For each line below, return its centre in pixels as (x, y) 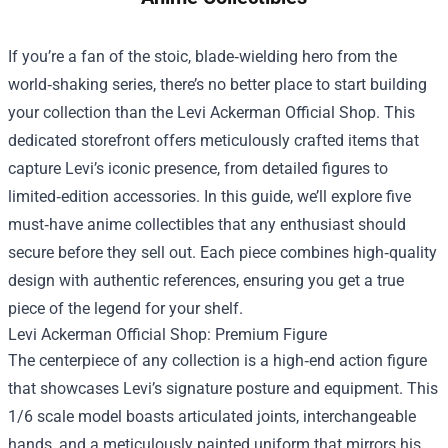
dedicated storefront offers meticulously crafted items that (213, 141)
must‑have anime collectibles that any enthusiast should (207, 225)
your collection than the (92, 113)
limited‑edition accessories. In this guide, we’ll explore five (209, 197)
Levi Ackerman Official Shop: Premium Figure (167, 335)
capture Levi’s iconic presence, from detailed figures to (198, 169)
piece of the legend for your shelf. (125, 309)
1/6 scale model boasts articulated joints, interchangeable (212, 417)
